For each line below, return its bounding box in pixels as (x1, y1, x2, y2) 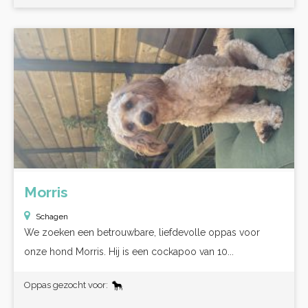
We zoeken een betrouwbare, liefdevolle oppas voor (24, 227, 260, 238)
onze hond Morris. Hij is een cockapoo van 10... (24, 246, 234, 257)
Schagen (36, 212, 68, 221)
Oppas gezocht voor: (24, 280, 110, 290)
